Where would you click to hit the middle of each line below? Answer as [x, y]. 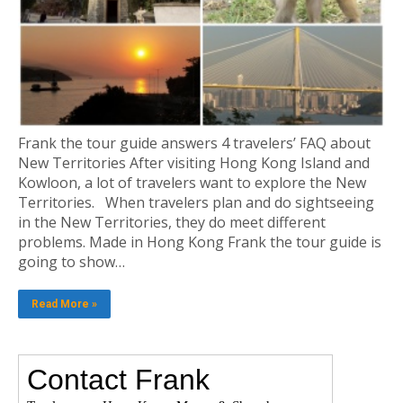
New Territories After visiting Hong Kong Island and [194, 162]
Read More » [64, 304]
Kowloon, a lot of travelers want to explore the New [192, 182]
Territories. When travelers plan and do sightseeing [196, 202]
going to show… [72, 261]
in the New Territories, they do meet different [172, 222]
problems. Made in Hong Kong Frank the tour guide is [200, 242]
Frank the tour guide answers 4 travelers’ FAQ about [194, 143]
